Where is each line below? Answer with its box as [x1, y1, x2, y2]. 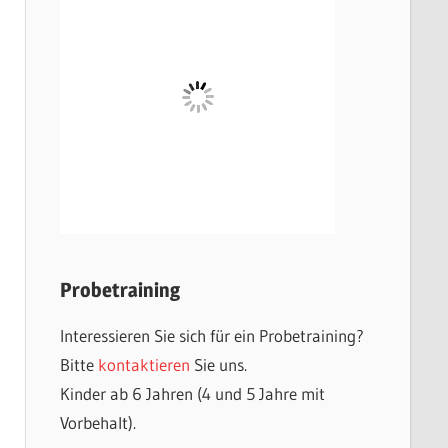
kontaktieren [97, 354, 190, 375]
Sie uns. [189, 354, 247, 375]
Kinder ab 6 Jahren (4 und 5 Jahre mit [59, 383, 325, 404]
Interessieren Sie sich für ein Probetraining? [59, 325, 364, 346]
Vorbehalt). [59, 412, 136, 433]
